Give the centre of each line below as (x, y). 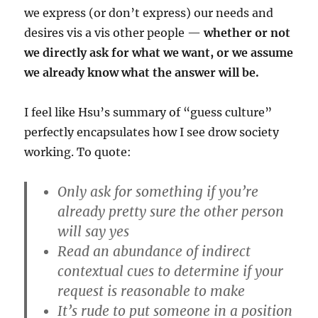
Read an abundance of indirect (154, 251)
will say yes (94, 231)
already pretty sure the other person (171, 212)
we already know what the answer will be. (142, 72)
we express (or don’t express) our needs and (149, 13)
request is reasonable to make (152, 291)
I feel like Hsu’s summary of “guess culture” (148, 112)
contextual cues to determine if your (171, 271)
